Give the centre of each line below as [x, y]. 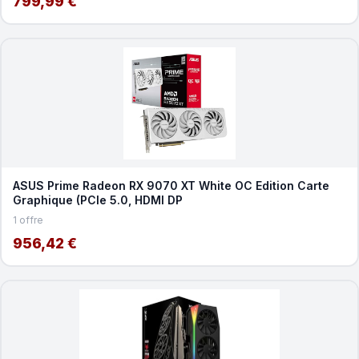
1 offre [28, 220]
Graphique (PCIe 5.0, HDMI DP [97, 200]
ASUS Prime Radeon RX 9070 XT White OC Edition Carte [171, 185]
